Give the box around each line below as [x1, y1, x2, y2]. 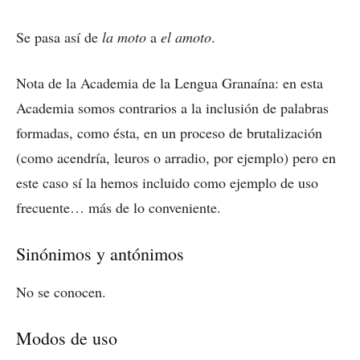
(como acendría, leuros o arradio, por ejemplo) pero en [16, 147, 336, 167]
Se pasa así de [16, 27, 102, 47]
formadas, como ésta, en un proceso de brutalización [16, 122, 322, 142]
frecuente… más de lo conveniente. [16, 197, 221, 217]
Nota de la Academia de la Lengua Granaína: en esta [16, 72, 323, 92]
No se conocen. [16, 281, 106, 301]
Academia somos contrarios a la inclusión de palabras [16, 97, 329, 117]
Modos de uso [16, 325, 117, 350]
